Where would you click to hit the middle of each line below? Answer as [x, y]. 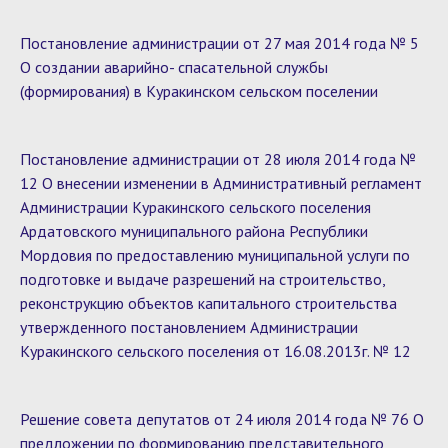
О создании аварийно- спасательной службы [174, 67]
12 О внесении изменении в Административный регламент [221, 183]
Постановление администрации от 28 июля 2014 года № [218, 159]
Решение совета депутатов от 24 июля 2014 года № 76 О [222, 419]
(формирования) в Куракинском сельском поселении [199, 91]
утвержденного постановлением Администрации [189, 327]
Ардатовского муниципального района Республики [194, 231]
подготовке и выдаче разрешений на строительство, [202, 279]
